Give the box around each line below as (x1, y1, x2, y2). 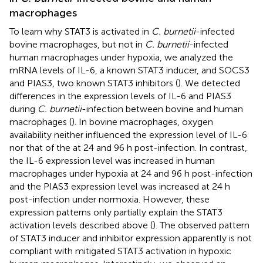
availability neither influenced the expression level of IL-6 (9, 129, 247, 140)
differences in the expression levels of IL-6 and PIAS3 (9, 90, 231, 102)
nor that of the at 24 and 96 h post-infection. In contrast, (9, 141, 247, 153)
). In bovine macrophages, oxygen (72, 116, 213, 127)
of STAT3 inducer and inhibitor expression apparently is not (9, 232, 252, 244)
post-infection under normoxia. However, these (9, 193, 210, 205)
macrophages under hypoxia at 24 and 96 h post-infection (9, 167, 252, 179)
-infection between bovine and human (82, 103, 243, 114)
